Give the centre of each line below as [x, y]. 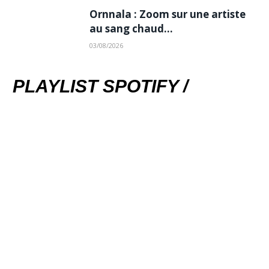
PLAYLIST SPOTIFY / [100, 86]
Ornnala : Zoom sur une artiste [168, 14]
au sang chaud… [131, 28]
